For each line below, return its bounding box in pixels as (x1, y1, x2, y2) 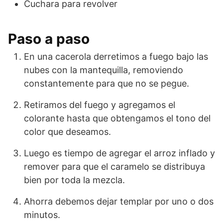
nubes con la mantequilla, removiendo (24, 65, 183, 76)
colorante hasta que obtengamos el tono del (24, 113, 211, 124)
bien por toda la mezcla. (24, 175, 125, 186)
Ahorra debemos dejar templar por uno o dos (24, 196, 214, 207)
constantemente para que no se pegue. (24, 78, 189, 89)
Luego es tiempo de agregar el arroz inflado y (24, 148, 215, 159)
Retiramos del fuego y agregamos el (24, 100, 175, 111)
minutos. (24, 210, 60, 221)
